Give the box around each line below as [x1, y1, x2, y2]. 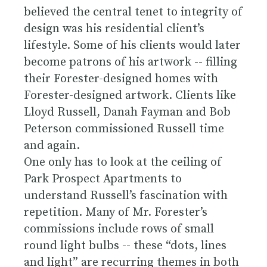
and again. [24, 138, 80, 153]
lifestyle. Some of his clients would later [24, 38, 241, 53]
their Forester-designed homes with [24, 71, 218, 86]
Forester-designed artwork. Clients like [24, 88, 236, 103]
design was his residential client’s [24, 21, 204, 36]
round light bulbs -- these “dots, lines [24, 238, 226, 253]
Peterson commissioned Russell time [24, 121, 224, 136]
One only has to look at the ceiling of [24, 154, 222, 170]
